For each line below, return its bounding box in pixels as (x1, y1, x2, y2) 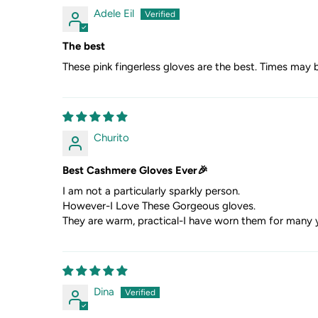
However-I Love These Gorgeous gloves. (62, 199, 256, 212)
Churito (93, 131, 129, 144)
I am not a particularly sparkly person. (62, 184, 240, 197)
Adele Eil (93, 6, 134, 20)
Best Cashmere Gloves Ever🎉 (62, 163, 208, 177)
